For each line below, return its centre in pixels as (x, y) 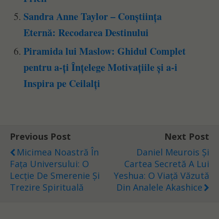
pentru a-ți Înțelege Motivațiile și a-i (101, 67)
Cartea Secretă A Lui (167, 164)
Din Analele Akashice (159, 187)
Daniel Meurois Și (173, 152)
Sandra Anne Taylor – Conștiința (93, 17)
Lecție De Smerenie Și (55, 175)
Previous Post (40, 136)
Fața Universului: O (49, 164)
